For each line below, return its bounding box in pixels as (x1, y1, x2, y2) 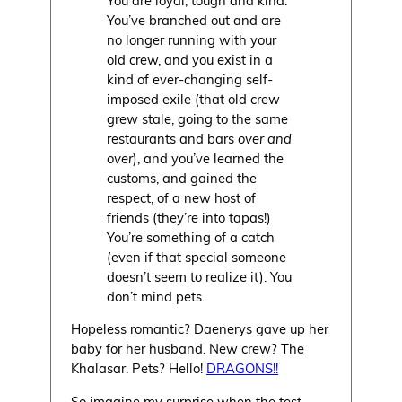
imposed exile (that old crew (107, 89, 281, 108)
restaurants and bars (107, 128, 239, 147)
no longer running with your (107, 30, 277, 48)
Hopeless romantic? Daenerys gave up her (71, 319, 329, 338)
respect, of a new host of (107, 188, 257, 206)
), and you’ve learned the (133, 148, 284, 167)
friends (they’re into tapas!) (107, 207, 272, 226)
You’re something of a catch (107, 227, 275, 246)
